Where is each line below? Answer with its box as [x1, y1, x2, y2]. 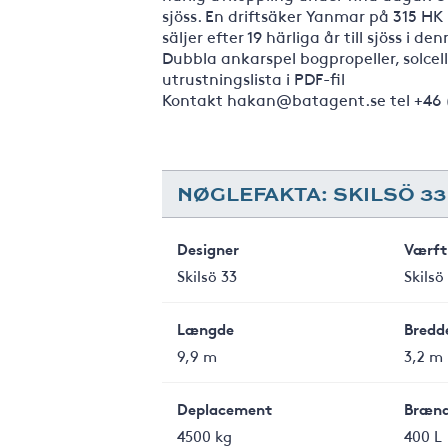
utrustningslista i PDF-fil [162, 67, 345, 89]
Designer [177, 238, 239, 259]
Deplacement [177, 398, 272, 419]
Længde [177, 318, 234, 339]
